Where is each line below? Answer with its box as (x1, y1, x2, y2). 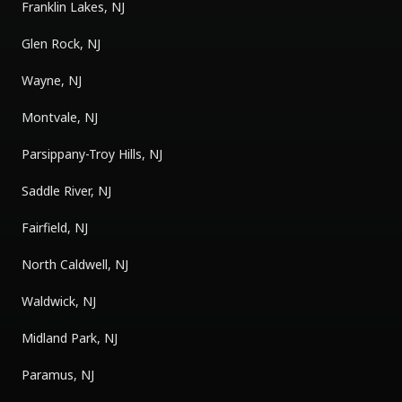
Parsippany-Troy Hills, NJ (22, 145, 162, 162)
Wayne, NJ (22, 72, 82, 89)
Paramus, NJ (22, 366, 94, 383)
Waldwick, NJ (22, 293, 96, 310)
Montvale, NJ (22, 109, 98, 126)
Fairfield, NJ (22, 219, 88, 236)
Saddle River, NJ (22, 182, 111, 199)
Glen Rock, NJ (22, 35, 100, 52)
